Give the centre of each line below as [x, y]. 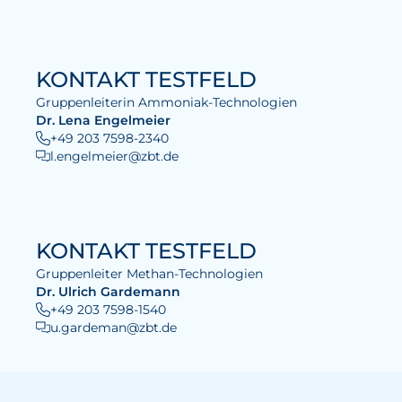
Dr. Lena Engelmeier [103, 120]
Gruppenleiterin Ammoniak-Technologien [166, 102]
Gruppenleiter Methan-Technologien [149, 274]
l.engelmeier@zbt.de [114, 156]
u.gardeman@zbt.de [114, 328]
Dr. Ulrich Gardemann [108, 292]
